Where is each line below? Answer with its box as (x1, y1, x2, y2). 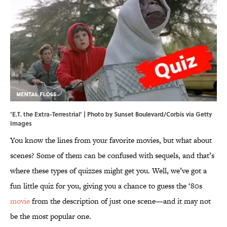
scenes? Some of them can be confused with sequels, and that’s (10, 150, 214, 161)
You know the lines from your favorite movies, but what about (10, 135, 212, 146)
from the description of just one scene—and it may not (30, 196, 211, 207)
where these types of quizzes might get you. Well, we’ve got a (10, 165, 207, 176)
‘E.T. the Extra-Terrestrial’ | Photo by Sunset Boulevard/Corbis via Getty (10, 109, 212, 119)
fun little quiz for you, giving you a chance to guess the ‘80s (10, 180, 202, 192)
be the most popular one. (10, 211, 91, 222)
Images (10, 119, 32, 128)
